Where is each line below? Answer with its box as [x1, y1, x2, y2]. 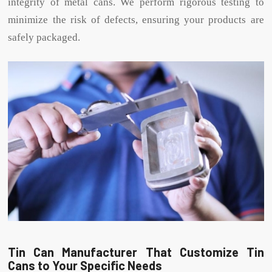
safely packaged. [8, 31, 81, 43]
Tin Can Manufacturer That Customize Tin [8, 244, 264, 259]
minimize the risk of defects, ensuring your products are [8, 13, 264, 25]
